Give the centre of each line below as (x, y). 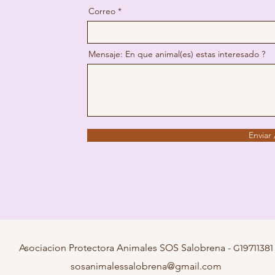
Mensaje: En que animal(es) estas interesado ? (176, 54)
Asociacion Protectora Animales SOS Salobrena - (126, 248)
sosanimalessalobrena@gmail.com (146, 266)
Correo (102, 11)
